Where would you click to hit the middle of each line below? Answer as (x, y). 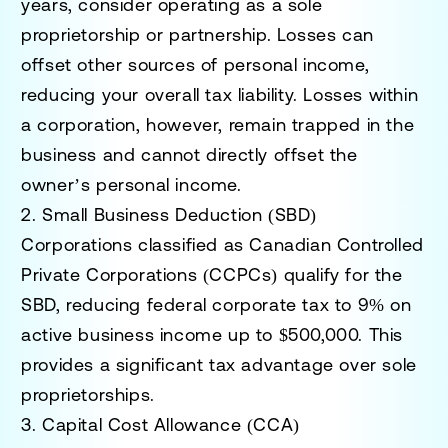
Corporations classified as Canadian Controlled (222, 244)
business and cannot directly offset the (189, 154)
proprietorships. (88, 394)
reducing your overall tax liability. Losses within (220, 94)
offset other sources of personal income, (195, 64)
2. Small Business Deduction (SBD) (169, 214)
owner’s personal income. (131, 184)
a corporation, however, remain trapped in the (218, 124)
